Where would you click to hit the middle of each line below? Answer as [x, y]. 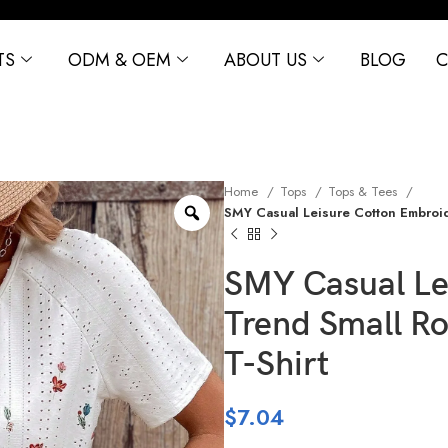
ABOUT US [265, 60]
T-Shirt [276, 364]
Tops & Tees [364, 191]
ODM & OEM [119, 60]
